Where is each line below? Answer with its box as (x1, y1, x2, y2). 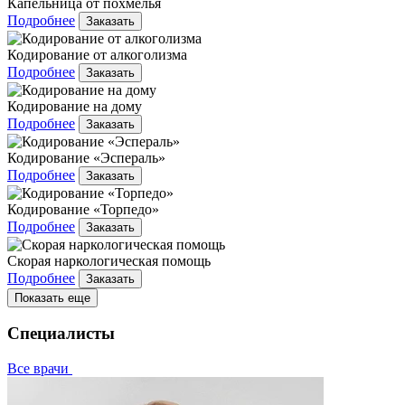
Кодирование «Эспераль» (7, 149, 165, 165)
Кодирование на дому (7, 98, 142, 114)
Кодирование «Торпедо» (7, 201, 159, 217)
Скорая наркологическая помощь (7, 252, 211, 268)
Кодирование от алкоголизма (7, 46, 187, 62)
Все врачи (7, 361, 72, 377)
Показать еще (14, 290, 90, 305)
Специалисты (7, 324, 115, 344)
